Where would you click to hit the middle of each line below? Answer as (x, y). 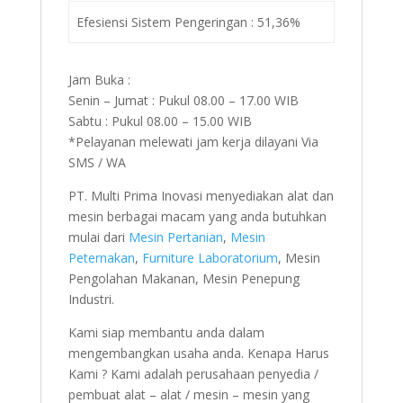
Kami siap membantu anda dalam (166, 332)
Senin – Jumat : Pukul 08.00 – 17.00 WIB (183, 100)
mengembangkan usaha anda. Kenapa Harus (198, 353)
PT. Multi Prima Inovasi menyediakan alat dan (201, 195)
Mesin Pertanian (175, 237)
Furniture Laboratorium (210, 257)
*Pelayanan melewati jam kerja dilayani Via (193, 141)
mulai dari (98, 237)
